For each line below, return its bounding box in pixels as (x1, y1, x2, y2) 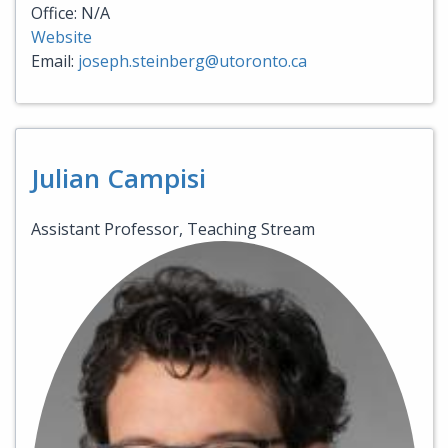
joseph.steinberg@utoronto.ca (78, 49, 307, 72)
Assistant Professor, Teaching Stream (31, 217, 315, 240)
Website (31, 25, 92, 48)
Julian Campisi (31, 159, 206, 196)
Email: (31, 49, 78, 72)
